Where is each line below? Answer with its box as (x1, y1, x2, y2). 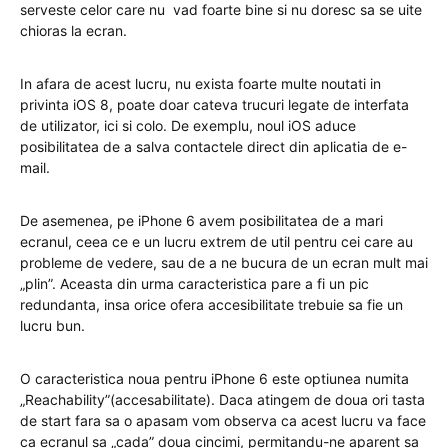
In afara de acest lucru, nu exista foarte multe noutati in (20, 75, 381, 93)
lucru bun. (20, 317, 85, 335)
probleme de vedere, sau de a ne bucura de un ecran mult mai (20, 254, 428, 272)
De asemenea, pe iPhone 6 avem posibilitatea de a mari (20, 212, 383, 230)
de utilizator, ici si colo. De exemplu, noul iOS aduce (20, 117, 356, 135)
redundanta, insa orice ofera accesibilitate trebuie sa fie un (20, 296, 403, 314)
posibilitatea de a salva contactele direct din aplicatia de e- (20, 138, 407, 156)
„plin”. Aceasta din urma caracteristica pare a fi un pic (20, 275, 369, 293)
